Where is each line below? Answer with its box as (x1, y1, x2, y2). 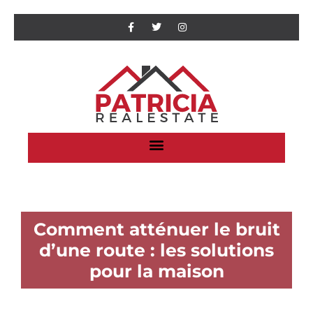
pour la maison (89, 261, 224, 282)
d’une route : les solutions (39, 240, 274, 261)
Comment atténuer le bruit (33, 219, 280, 240)
